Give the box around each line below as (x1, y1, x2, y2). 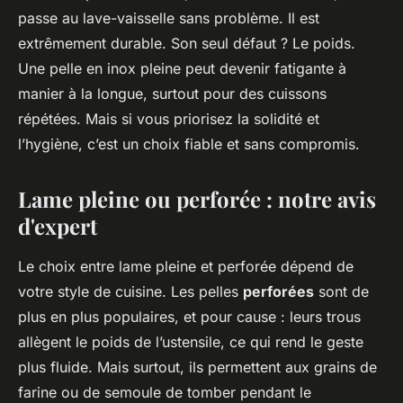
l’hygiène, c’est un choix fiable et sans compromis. (18, 134, 360, 153)
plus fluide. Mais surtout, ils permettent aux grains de (18, 357, 377, 376)
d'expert (18, 210, 97, 240)
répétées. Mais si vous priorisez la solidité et (18, 109, 319, 128)
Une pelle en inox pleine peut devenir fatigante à (18, 58, 346, 77)
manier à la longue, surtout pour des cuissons (18, 84, 327, 103)
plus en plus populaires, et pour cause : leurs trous (18, 307, 361, 326)
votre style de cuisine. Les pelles (18, 282, 243, 300)
